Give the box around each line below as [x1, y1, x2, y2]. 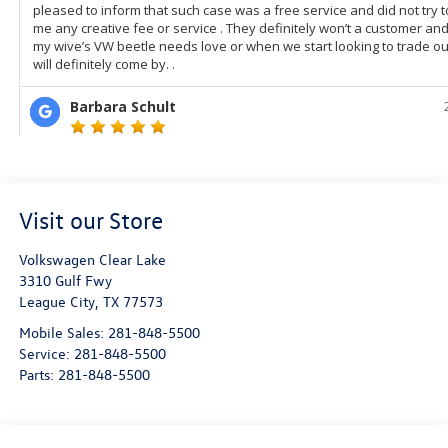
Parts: [18, 365, 58, 385]
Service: [18, 344, 74, 364]
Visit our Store [18, 205, 163, 236]
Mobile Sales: [18, 323, 104, 343]
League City [18, 292, 95, 312]
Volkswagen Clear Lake [18, 250, 166, 270]
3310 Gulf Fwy [18, 271, 112, 291]
